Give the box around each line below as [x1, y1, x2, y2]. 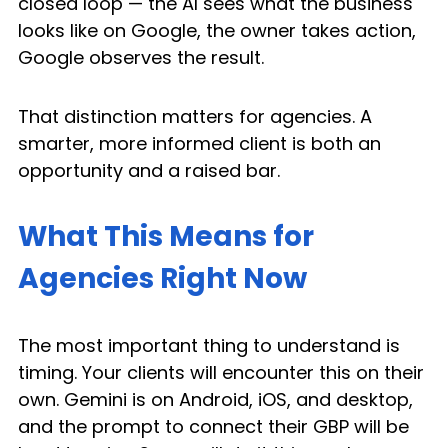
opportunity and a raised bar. [18, 158, 280, 184]
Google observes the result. [18, 45, 264, 71]
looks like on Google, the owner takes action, [18, 18, 421, 44]
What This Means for [18, 217, 320, 257]
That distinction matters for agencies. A [18, 104, 377, 130]
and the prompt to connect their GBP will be [18, 414, 414, 440]
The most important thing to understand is [18, 333, 405, 359]
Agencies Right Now [18, 259, 307, 299]
